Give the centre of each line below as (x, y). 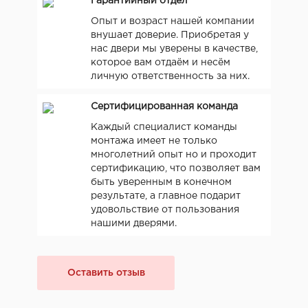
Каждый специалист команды (164, 127)
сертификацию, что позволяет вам (176, 168)
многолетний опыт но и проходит (174, 154)
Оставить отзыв (106, 273)
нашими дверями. (134, 223)
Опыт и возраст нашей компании (173, 21)
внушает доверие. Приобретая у (170, 35)
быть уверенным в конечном (161, 182)
